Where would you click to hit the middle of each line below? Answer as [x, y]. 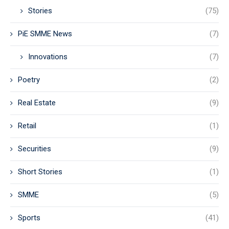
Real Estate [37, 103]
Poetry [29, 80]
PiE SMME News [45, 34]
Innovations [48, 57]
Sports [29, 218]
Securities [35, 149]
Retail [27, 126]
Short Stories [40, 172]
